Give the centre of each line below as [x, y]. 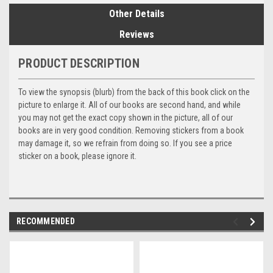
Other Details [136, 13]
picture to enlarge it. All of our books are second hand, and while [129, 105]
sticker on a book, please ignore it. [77, 156]
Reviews [136, 34]
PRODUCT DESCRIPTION [79, 63]
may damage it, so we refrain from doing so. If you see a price [125, 143]
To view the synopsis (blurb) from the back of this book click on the [134, 92]
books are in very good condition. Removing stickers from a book [131, 130]
